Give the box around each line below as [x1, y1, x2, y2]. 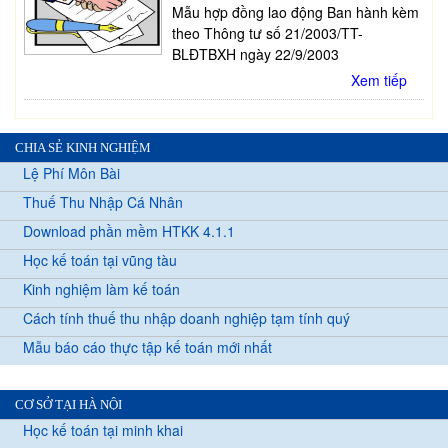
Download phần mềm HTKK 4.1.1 [23, 220, 235, 241]
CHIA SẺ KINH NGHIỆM [15, 139, 151, 155]
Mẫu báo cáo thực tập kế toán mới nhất [23, 336, 272, 357]
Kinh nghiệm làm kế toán [23, 278, 180, 299]
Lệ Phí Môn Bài [23, 162, 120, 183]
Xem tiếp [351, 69, 407, 90]
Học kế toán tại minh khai [23, 419, 183, 440]
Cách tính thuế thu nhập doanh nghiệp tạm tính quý [23, 307, 350, 328]
